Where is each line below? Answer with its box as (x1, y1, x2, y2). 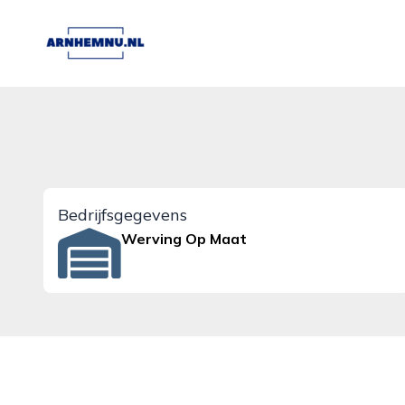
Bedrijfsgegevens (58, 204, 187, 225)
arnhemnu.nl (42, 23, 126, 41)
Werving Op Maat (121, 230, 248, 248)
